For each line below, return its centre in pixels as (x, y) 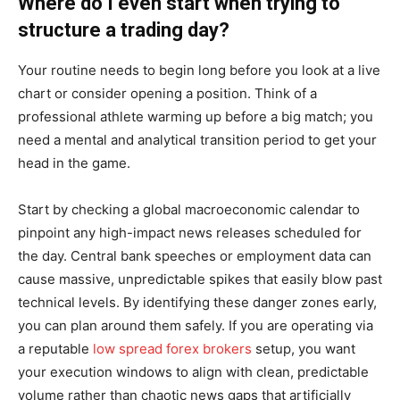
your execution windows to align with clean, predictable (193, 371)
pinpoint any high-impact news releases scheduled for (190, 232)
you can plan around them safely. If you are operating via (196, 325)
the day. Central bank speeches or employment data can (195, 255)
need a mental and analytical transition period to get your (197, 139)
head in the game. (74, 162)
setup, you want (304, 348)
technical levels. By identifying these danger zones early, (197, 302)
